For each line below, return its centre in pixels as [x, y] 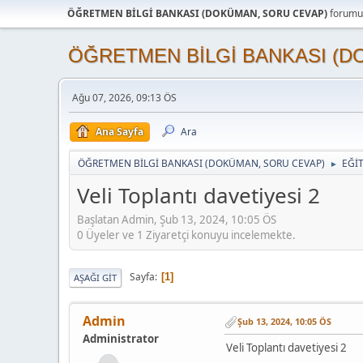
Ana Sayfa [120, 132]
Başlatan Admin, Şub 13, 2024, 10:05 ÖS [177, 219]
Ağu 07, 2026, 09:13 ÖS [124, 98]
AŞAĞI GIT [95, 277]
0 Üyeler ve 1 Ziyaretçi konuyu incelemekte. [186, 235]
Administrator [121, 338]
